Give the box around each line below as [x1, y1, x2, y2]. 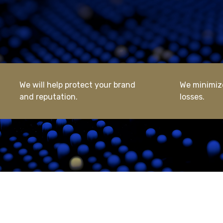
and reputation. [19, 92, 78, 102]
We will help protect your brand [19, 80, 136, 90]
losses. [180, 92, 205, 102]
